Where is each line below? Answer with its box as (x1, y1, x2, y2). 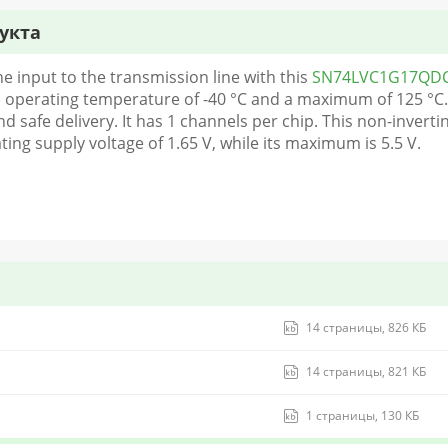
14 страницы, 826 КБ (306, 319, 426, 336)
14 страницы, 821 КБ (306, 363, 426, 380)
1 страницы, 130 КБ (306, 407, 419, 424)
